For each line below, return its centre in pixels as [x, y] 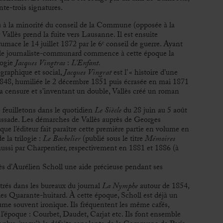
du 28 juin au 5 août [154, 111]
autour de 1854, [163, 187]
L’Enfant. [86, 64]
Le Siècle [108, 111]
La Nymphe [120, 187]
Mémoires [160, 139]
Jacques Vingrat [87, 73]
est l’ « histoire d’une [144, 73]
